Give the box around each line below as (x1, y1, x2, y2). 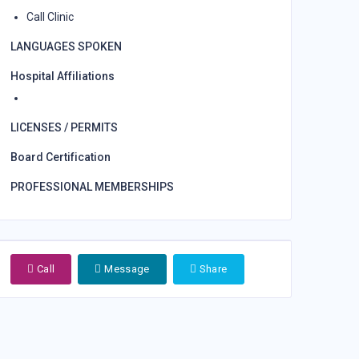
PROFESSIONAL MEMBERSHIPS (10, 180, 174, 194)
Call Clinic (26, 10, 74, 24)
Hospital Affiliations (10, 70, 115, 83)
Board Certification (10, 151, 111, 164)
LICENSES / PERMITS (10, 121, 118, 135)
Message (101, 263, 150, 276)
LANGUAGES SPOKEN (10, 40, 122, 54)
